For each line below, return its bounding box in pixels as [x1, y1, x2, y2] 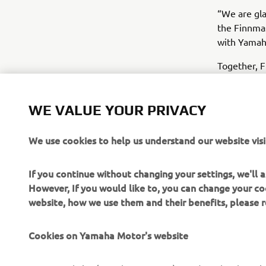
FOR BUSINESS [154, 246, 233, 259]
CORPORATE [28, 246, 94, 259]
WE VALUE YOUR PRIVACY [28, 102, 206, 118]
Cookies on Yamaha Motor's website [28, 229, 188, 242]
